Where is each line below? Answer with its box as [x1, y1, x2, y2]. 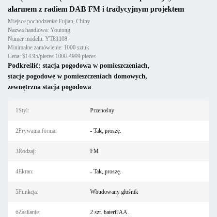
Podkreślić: [8, 62, 43, 69]
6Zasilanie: [15, 209, 40, 216]
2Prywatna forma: [15, 127, 57, 134]
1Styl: [15, 107, 29, 114]
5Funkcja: [15, 188, 38, 195]
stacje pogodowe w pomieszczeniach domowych [8, 73, 145, 80]
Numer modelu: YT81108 [8, 35, 67, 42]
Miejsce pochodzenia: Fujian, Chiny [8, 18, 90, 25]
